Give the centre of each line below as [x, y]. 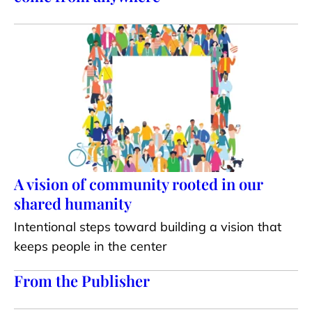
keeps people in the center [91, 246]
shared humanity [73, 203]
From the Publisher [82, 281]
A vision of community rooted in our [139, 184]
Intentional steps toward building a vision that [148, 227]
